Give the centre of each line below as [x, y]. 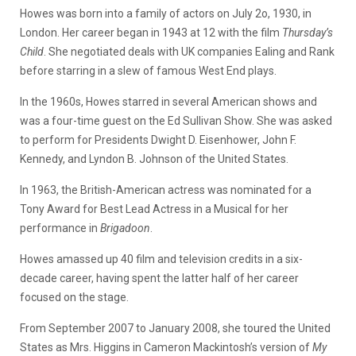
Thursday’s [308, 32]
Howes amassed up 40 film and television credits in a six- [161, 259]
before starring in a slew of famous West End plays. [148, 70]
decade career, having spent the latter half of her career [159, 278]
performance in [60, 228]
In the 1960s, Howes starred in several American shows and [168, 101]
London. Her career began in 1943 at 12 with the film [151, 32]
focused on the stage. [74, 297]
